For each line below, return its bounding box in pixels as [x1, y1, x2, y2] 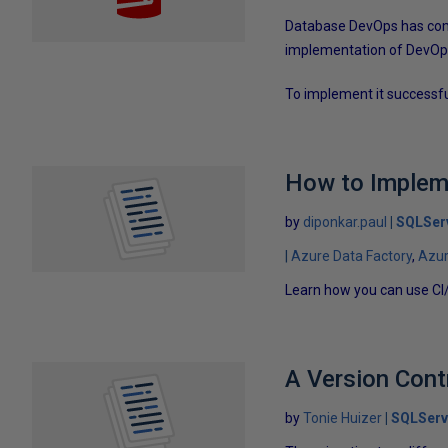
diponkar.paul [303, 213, 388, 230]
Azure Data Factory [291, 247, 413, 264]
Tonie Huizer [303, 409, 383, 426]
